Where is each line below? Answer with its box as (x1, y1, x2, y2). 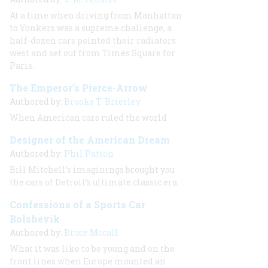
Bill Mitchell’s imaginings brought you (10, 164, 175, 175)
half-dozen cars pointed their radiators (10, 35, 176, 46)
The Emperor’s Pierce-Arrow (10, 81, 148, 94)
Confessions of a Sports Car (10, 198, 145, 211)
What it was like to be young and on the (10, 243, 175, 254)
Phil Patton (64, 148, 114, 159)
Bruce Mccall (64, 227, 118, 238)
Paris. (10, 60, 34, 71)
